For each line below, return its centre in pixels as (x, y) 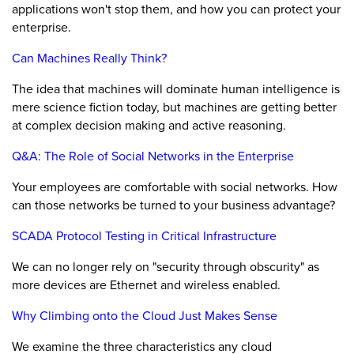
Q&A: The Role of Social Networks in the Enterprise (153, 156)
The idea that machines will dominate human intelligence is (176, 89)
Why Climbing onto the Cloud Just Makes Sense (145, 316)
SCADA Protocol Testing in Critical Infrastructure (144, 236)
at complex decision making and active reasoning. (149, 125)
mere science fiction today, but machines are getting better (174, 107)
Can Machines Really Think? (89, 58)
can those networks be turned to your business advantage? (173, 205)
